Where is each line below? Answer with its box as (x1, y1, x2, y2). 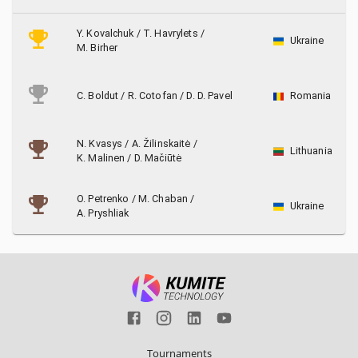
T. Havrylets (143, 27, 198, 39)
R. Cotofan (127, 89, 177, 101)
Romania (289, 89, 332, 101)
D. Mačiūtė (133, 152, 182, 164)
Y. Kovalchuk (77, 27, 134, 39)
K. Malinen (77, 152, 125, 164)
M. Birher (77, 42, 118, 54)
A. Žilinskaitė (131, 137, 191, 149)
